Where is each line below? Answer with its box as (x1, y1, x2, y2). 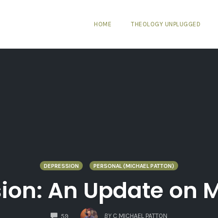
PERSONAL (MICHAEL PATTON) (93, 162, 174, 169)
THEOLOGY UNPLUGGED (131, 20, 201, 28)
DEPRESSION (44, 162, 79, 169)
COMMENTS (68, 208, 103, 216)
